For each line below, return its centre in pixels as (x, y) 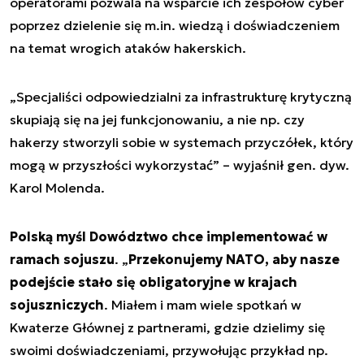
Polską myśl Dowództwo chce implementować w (169, 236)
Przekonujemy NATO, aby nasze (234, 259)
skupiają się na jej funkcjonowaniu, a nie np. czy (157, 119)
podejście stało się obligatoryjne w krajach (154, 282)
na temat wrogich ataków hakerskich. (130, 48)
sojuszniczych (57, 305)
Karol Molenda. (59, 188)
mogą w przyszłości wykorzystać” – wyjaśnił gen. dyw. (180, 165)
